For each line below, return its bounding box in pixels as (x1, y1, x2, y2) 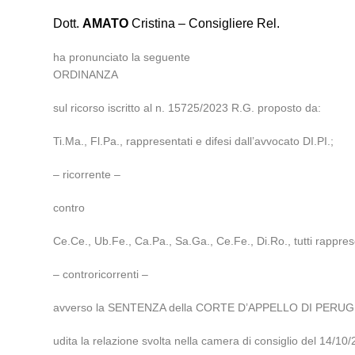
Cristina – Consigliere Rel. (128, 17, 281, 30)
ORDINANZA (53, 68, 119, 81)
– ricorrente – (53, 168, 121, 181)
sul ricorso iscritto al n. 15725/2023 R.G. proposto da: (53, 101, 322, 114)
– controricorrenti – (53, 268, 149, 281)
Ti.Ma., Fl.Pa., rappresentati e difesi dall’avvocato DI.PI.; (53, 135, 334, 147)
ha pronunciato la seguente (53, 51, 191, 63)
